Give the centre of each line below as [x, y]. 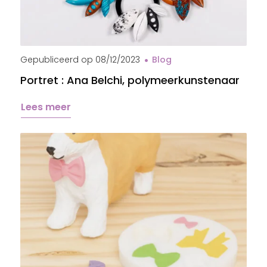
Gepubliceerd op [57, 60]
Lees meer [46, 107]
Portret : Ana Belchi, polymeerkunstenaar [130, 80]
